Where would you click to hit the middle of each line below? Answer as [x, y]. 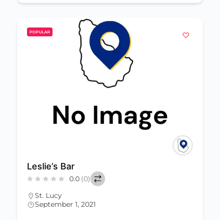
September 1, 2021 [65, 204]
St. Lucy [48, 195]
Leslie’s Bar [51, 166]
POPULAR [40, 32]
